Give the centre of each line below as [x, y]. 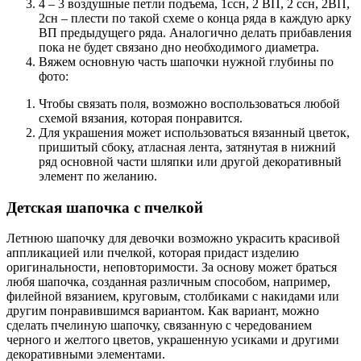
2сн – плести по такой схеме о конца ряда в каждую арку [195, 18]
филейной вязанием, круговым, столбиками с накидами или [173, 297]
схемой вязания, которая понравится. [141, 118]
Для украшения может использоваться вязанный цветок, [194, 132]
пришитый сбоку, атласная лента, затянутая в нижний [187, 147]
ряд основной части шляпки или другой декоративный [190, 161]
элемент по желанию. [98, 176]
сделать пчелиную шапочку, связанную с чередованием [159, 326]
